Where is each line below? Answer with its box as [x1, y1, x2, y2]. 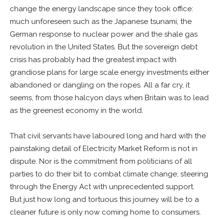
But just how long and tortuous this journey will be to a [10, 195, 199, 204]
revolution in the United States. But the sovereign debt [10, 43, 197, 51]
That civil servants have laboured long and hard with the [10, 131, 206, 140]
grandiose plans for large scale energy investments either [10, 68, 209, 77]
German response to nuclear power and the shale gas [10, 30, 197, 39]
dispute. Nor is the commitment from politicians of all [10, 157, 192, 166]
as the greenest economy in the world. [10, 106, 143, 115]
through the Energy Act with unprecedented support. [10, 182, 197, 191]
